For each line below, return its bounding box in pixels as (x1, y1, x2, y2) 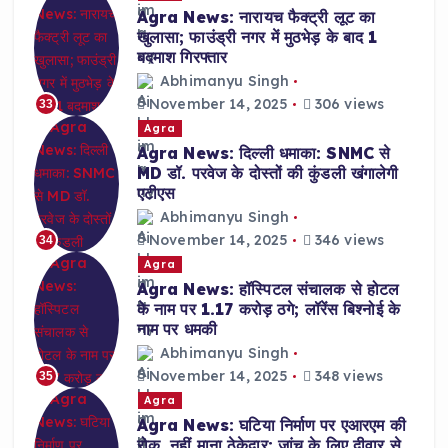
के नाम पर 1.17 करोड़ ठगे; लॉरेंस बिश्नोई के (136, 298, 401, 319)
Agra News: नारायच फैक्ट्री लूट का (136, 6, 376, 27)
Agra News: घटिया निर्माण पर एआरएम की (136, 414, 406, 435)
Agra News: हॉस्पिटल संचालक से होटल (136, 278, 400, 299)
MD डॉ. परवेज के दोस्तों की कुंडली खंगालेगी (136, 162, 399, 183)
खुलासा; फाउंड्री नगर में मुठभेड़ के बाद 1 (136, 26, 378, 47)
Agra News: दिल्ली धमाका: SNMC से (136, 142, 391, 163)
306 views (310, 95, 385, 114)
